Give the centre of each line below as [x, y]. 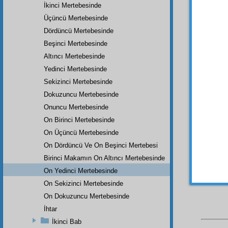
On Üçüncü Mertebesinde [81, 132]
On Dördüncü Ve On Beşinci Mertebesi [101, 145]
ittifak [211, 139]
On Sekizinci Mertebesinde [83, 183]
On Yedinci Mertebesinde [81, 170]
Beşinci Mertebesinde [76, 43]
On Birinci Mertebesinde [79, 120]
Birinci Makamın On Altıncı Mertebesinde [104, 158]
